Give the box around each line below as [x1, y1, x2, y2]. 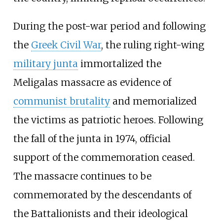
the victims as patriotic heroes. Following [13, 114, 203, 126]
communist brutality [13, 95, 110, 108]
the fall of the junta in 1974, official [13, 133, 171, 145]
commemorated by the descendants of [13, 189, 191, 201]
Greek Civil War [31, 39, 101, 51]
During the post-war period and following [13, 20, 206, 33]
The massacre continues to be [13, 170, 151, 183]
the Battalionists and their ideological [13, 208, 188, 220]
